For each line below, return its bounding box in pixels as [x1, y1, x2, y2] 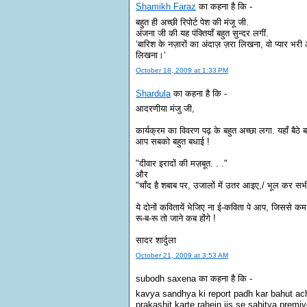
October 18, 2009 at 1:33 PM [136, 66, 229, 74]
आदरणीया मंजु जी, [136, 103, 195, 114]
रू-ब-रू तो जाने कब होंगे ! [136, 212, 217, 223]
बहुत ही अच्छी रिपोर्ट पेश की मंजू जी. [136, 16, 249, 27]
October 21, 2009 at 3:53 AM [136, 251, 229, 259]
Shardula [136, 88, 171, 99]
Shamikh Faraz [136, 1, 197, 12]
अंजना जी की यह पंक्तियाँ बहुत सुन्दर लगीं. [136, 27, 269, 38]
